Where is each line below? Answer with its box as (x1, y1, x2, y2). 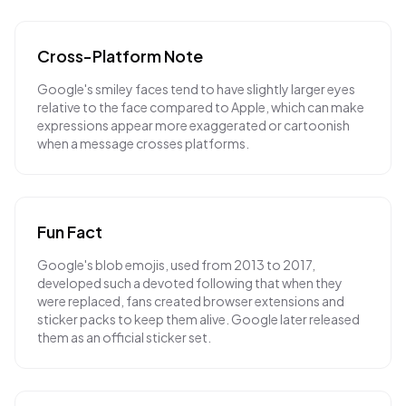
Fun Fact (37, 221, 102, 242)
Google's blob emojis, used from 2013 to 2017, (37, 256, 315, 273)
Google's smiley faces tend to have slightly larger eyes (37, 81, 355, 97)
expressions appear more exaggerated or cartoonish (37, 117, 350, 133)
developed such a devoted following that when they (37, 275, 343, 291)
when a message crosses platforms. (37, 135, 249, 151)
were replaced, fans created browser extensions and (37, 293, 344, 309)
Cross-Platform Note (37, 45, 203, 66)
